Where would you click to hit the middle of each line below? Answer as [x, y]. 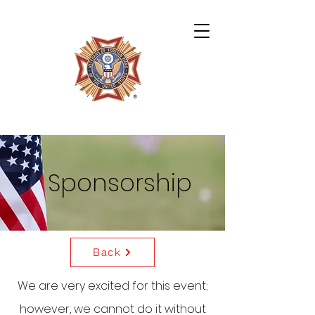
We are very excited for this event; [112, 286]
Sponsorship [120, 183]
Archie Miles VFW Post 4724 [109, 119]
